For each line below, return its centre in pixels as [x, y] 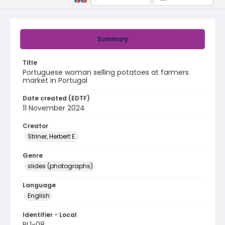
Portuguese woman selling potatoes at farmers [106, 72]
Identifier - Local [50, 215]
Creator [35, 126]
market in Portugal [55, 80]
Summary [113, 39]
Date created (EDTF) [56, 98]
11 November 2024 [54, 108]
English [39, 196]
